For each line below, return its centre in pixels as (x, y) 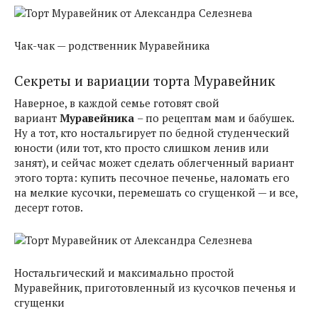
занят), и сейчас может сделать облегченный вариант (154, 163)
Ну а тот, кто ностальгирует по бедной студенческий (152, 133)
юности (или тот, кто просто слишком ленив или (142, 148)
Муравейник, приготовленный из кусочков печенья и (155, 287)
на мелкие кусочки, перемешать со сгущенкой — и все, (156, 192)
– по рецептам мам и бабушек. (215, 118)
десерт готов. (49, 207)
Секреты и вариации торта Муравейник (145, 81)
